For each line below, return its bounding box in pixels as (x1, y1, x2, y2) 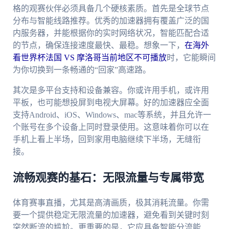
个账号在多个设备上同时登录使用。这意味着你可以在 (12, 123, 209, 132)
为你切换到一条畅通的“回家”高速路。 (12, 65, 151, 75)
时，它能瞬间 (166, 53, 216, 62)
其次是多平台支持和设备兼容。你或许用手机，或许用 (12, 86, 209, 95)
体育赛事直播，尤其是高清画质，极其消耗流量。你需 (12, 198, 209, 208)
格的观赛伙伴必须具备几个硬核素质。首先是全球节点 (12, 4, 209, 13)
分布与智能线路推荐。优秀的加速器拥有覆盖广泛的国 (12, 16, 209, 26)
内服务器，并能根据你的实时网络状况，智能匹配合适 (12, 29, 209, 38)
